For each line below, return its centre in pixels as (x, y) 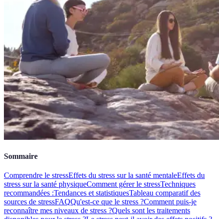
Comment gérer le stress (123, 184)
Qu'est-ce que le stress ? (107, 202)
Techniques (178, 184)
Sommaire (21, 156)
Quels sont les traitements (151, 211)
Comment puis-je (170, 202)
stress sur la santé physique (45, 184)
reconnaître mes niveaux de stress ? (58, 211)
